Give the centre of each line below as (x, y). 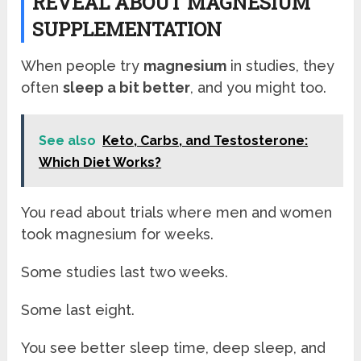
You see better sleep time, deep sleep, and (174, 347)
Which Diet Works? (100, 162)
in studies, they (281, 65)
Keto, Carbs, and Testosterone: (205, 140)
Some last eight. (78, 309)
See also (68, 140)
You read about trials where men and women (177, 212)
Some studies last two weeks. (125, 272)
